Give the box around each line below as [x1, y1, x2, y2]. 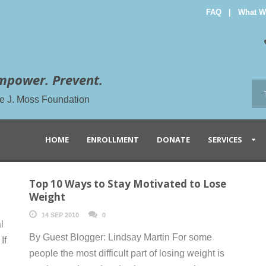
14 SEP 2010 [41, 211, 79, 218]
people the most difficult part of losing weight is [28, 248, 224, 258]
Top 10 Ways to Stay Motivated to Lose [28, 176, 226, 191]
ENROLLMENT [87, 134, 139, 145]
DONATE [157, 134, 190, 145]
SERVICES [208, 134, 242, 145]
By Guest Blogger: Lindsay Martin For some [28, 232, 212, 242]
